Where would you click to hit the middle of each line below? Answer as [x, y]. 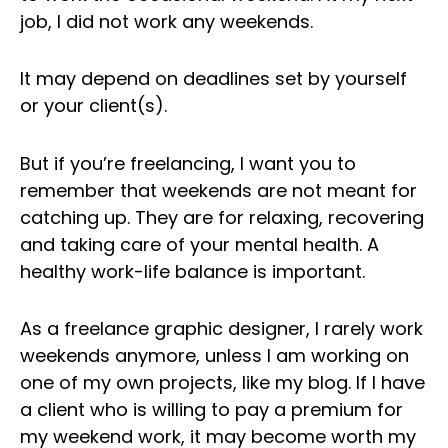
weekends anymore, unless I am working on [214, 356]
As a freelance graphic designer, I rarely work [221, 329]
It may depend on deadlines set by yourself [213, 79]
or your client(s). [93, 106]
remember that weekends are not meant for [218, 190]
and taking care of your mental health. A [199, 244]
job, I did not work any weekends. [166, 21]
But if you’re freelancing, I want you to [188, 163]
